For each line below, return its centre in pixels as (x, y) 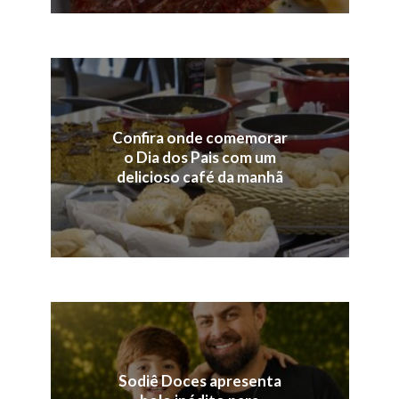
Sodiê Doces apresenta (199, 381)
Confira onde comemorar (199, 137)
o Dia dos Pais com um (199, 157)
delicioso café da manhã (199, 176)
